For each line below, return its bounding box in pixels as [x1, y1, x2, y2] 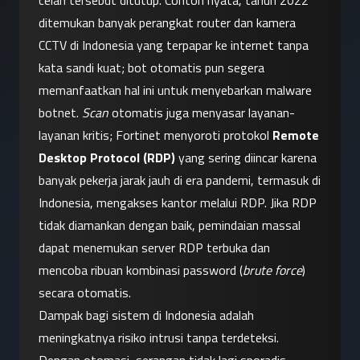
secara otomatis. [39, 283, 131, 303]
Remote [272, 125, 319, 145]
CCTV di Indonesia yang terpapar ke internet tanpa [39, 35, 309, 55]
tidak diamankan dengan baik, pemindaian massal [39, 215, 301, 235]
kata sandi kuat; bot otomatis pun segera [39, 58, 264, 78]
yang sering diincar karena [175, 148, 317, 168]
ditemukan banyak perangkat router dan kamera [39, 13, 296, 33]
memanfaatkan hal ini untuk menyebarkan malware [39, 80, 312, 100]
